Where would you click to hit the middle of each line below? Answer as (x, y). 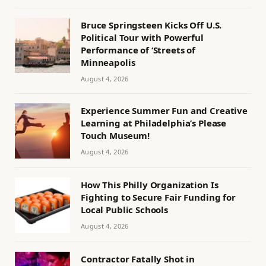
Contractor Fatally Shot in (138, 259)
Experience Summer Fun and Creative (164, 110)
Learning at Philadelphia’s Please (154, 123)
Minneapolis (108, 62)
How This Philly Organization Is (150, 184)
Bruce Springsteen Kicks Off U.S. (151, 25)
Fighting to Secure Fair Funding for (158, 197)
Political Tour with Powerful (142, 37)
